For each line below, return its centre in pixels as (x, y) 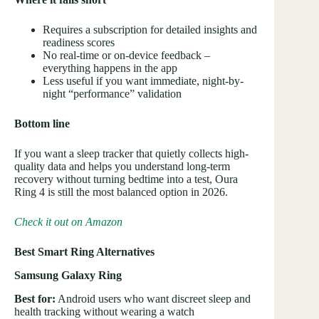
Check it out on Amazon (68, 222)
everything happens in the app (110, 68)
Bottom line (42, 124)
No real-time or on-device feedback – (126, 56)
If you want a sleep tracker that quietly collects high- (131, 154)
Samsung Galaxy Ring (68, 276)
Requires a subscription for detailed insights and (150, 30)
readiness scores (79, 43)
